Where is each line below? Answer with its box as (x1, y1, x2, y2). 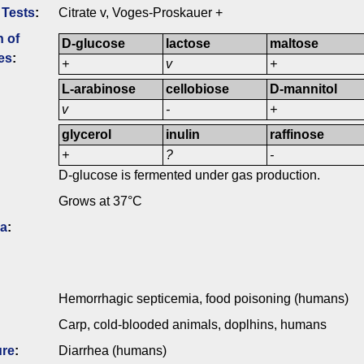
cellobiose (166, 82, 230, 97)
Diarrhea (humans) (58, 344, 167, 358)
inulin (166, 128, 201, 142)
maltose (270, 37, 319, 51)
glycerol (62, 128, 112, 142)
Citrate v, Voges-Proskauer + (58, 6, 223, 20)
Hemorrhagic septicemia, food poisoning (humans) (58, 292, 349, 306)
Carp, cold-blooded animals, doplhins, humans (58, 318, 327, 332)
